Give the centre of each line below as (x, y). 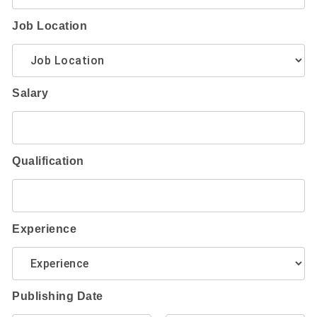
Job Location (50, 25)
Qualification (48, 161)
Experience (45, 229)
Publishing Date (58, 296)
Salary (30, 93)
